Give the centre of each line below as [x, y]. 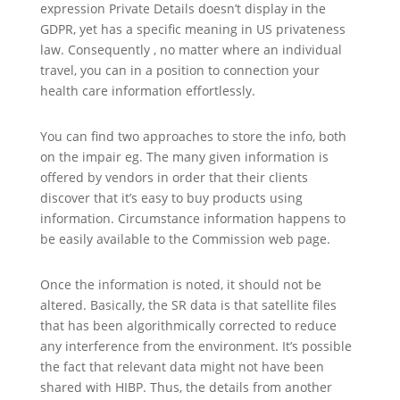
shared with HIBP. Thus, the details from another [186, 387]
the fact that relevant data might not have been [182, 367]
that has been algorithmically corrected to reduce [188, 325]
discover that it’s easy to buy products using [171, 198]
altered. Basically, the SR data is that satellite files [188, 305]
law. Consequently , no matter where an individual [191, 50]
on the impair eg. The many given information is [184, 157]
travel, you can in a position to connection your [179, 70]
